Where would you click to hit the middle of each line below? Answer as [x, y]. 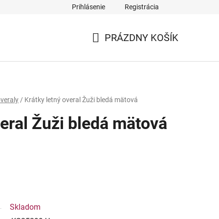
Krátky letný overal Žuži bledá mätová [81, 99]
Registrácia [142, 7]
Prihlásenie [88, 7]
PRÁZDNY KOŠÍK [142, 38]
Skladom [25, 207]
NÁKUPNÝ [114, 49]
